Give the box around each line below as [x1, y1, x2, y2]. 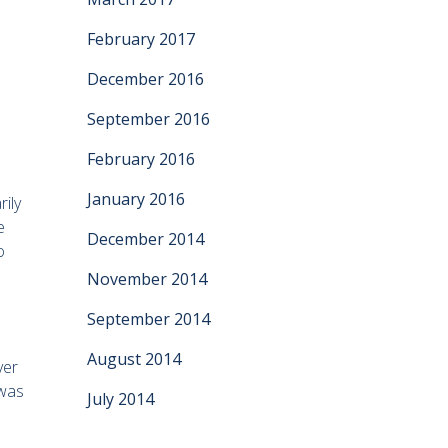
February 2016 [87, 148, 195, 170]
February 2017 [87, 28, 195, 50]
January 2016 [87, 188, 185, 210]
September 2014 [87, 308, 210, 330]
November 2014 [87, 268, 207, 290]
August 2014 [87, 348, 181, 370]
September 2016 [87, 108, 210, 130]
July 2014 [87, 388, 154, 410]
